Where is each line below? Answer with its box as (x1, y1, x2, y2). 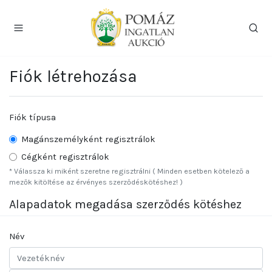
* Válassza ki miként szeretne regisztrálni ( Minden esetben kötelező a (9, 166, 250, 175)
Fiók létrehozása (9, 66, 137, 86)
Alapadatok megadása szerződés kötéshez (9, 197, 242, 211)
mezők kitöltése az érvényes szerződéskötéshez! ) (9, 177, 183, 186)
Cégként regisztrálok (21, 151, 109, 162)
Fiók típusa (9, 111, 56, 123)
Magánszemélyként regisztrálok (21, 133, 155, 144)
